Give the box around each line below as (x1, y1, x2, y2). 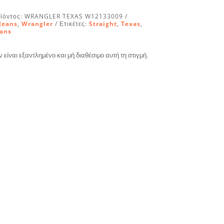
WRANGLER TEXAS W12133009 (24, 11, 123, 20)
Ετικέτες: (59, 19, 89, 28)
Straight (88, 19, 117, 28)
